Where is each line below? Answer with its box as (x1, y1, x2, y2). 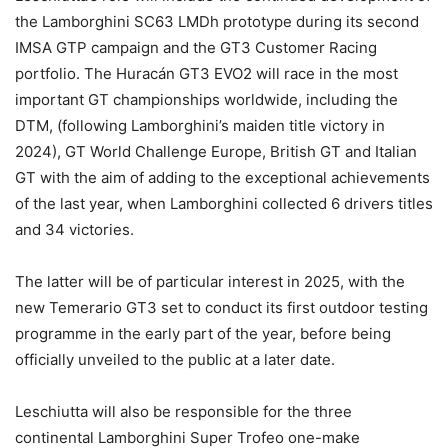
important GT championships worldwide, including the (15, 90, 398, 110)
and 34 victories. (15, 220, 134, 240)
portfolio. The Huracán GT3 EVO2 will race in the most (15, 64, 398, 84)
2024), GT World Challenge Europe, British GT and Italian (15, 142, 417, 162)
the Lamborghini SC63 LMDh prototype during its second (15, 12, 419, 32)
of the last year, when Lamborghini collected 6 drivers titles (15, 194, 433, 214)
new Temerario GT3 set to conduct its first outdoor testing (15, 298, 428, 318)
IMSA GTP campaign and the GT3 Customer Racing (15, 38, 377, 58)
